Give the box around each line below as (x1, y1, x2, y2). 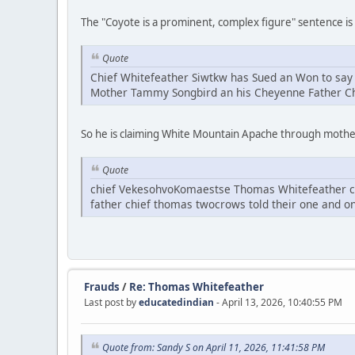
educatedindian (139, 295, 214, 309)
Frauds (84, 279, 120, 294)
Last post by (84, 295, 139, 309)
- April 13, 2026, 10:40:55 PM (216, 295, 342, 309)
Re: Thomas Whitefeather (129, 279, 264, 294)
